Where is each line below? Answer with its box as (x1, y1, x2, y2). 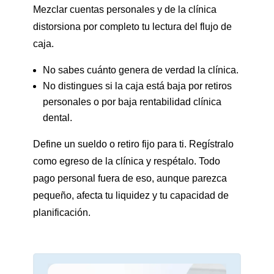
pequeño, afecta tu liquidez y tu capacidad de (32, 190, 229, 201)
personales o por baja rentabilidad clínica (42, 97, 221, 108)
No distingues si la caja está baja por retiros (42, 81, 232, 92)
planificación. (32, 207, 91, 218)
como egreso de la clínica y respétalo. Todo (32, 156, 220, 167)
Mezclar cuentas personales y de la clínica (32, 4, 217, 15)
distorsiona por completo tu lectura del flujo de (32, 21, 232, 32)
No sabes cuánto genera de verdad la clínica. (42, 65, 239, 76)
